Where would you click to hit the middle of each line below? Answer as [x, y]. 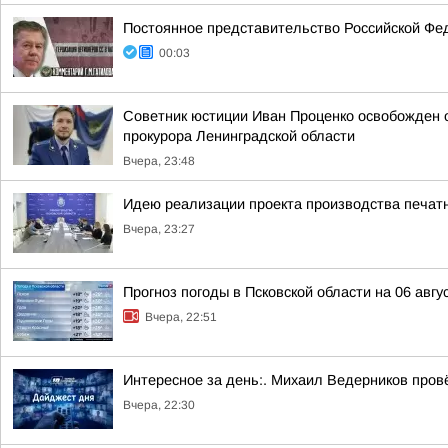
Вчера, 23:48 [159, 161]
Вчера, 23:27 [159, 229]
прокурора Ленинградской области [239, 136]
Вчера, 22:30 [159, 405]
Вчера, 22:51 [181, 317]
